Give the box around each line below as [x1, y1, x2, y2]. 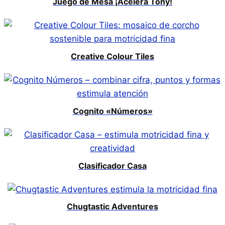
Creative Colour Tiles [71, 51, 154, 61]
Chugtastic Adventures [67, 201, 158, 212]
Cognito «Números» [72, 105, 153, 116]
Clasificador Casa [78, 160, 147, 171]
